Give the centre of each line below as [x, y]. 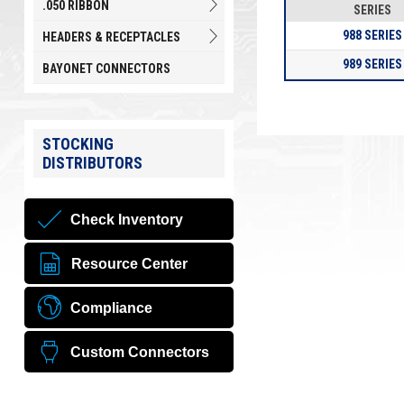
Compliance [111, 308]
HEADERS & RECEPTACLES [111, 37]
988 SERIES [372, 35]
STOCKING [78, 144]
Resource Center [129, 264]
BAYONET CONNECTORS [106, 69]
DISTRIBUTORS [92, 163]
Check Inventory [126, 220]
